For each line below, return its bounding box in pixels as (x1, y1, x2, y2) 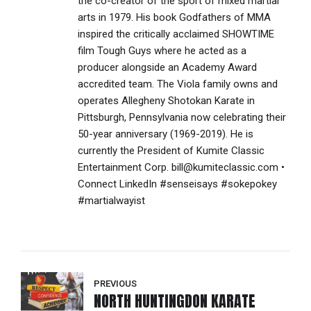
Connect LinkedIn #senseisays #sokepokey (78, 178, 278, 191)
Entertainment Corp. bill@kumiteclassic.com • (78, 161, 285, 174)
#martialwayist (78, 194, 146, 208)
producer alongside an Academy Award (78, 61, 258, 74)
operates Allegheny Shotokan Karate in (78, 94, 255, 108)
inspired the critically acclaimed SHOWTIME (78, 28, 275, 41)
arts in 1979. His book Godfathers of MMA (78, 11, 271, 24)
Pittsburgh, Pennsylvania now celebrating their (78, 111, 287, 124)
